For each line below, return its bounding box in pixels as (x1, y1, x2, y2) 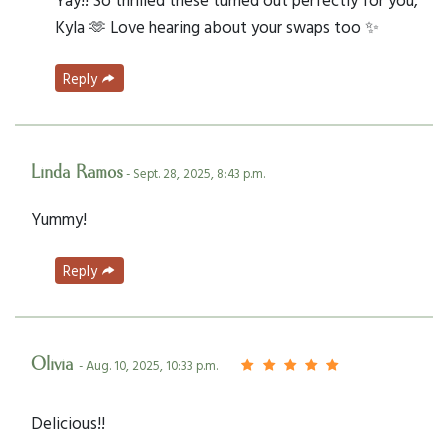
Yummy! (31, 205, 87, 231)
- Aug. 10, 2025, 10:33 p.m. (79, 356, 218, 376)
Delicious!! (31, 410, 105, 436)
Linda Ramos (31, 160, 123, 185)
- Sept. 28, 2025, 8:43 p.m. (123, 163, 265, 183)
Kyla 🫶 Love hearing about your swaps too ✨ (55, 13, 379, 39)
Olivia (31, 353, 79, 378)
